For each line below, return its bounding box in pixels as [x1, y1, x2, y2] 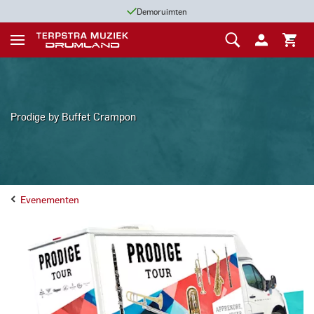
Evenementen [20, 193, 79, 205]
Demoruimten [137, 5, 187, 17]
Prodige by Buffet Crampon [11, 109, 136, 123]
